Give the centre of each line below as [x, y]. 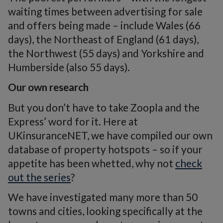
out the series [39, 177]
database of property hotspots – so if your [105, 149]
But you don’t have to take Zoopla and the [104, 107]
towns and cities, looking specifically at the [105, 211]
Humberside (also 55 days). [69, 67]
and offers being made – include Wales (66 [104, 25]
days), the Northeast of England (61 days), [103, 39]
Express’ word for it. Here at [73, 121]
